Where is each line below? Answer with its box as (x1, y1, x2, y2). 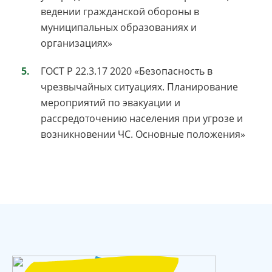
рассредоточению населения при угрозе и (41, 111, 243, 125)
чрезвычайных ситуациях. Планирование (41, 80, 238, 93)
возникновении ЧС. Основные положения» (41, 127, 245, 141)
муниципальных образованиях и (41, 20, 197, 34)
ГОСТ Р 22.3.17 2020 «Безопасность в (41, 64, 212, 78)
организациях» (41, 36, 112, 50)
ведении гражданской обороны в (41, 4, 199, 18)
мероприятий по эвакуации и (41, 95, 180, 109)
